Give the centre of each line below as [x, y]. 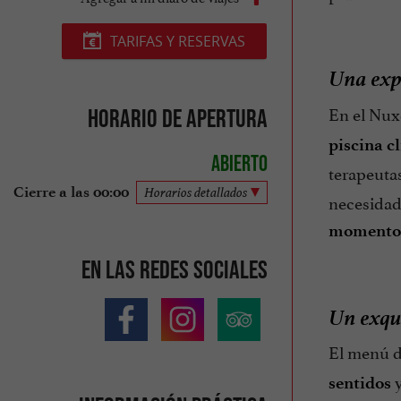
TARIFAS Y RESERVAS [177, 41]
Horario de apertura [177, 118]
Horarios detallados [195, 192]
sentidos [359, 383]
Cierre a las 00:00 [71, 192]
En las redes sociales [174, 269]
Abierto [239, 163]
